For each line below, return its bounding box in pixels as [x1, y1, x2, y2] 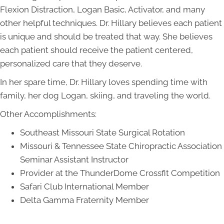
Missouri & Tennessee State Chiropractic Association [20, 140, 222, 151]
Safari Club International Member [20, 181, 149, 191]
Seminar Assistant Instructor [20, 154, 128, 164]
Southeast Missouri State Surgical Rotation [20, 127, 185, 137]
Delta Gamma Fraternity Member [20, 194, 149, 205]
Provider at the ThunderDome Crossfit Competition [20, 167, 220, 178]
